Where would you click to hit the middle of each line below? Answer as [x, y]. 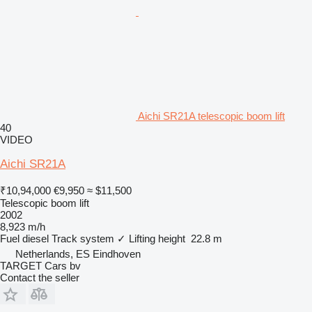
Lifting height [157, 238]
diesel [36, 238]
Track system [83, 238]
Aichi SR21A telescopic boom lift [211, 116]
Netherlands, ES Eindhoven [78, 253]
